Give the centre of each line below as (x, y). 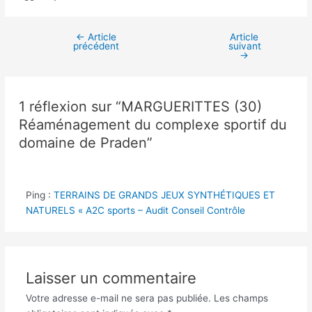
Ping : (39, 195)
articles (52, 69)
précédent (96, 46)
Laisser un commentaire (111, 278)
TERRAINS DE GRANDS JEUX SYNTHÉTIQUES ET (164, 195)
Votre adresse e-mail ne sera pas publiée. (118, 298)
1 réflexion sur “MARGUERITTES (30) (141, 107)
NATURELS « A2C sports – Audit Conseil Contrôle (135, 210)
